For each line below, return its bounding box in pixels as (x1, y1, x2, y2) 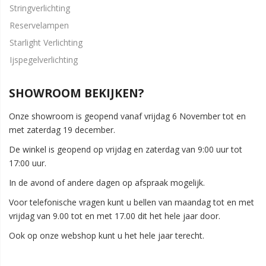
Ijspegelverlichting (9, 54, 78, 65)
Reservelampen (9, 20, 69, 31)
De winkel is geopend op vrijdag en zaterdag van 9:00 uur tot (9, 144, 242, 155)
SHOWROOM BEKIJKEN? (9, 85, 144, 101)
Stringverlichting (9, 2, 70, 14)
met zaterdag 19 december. (9, 124, 115, 135)
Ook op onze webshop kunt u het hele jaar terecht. (9, 230, 204, 241)
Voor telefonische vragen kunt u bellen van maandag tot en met (9, 197, 254, 208)
